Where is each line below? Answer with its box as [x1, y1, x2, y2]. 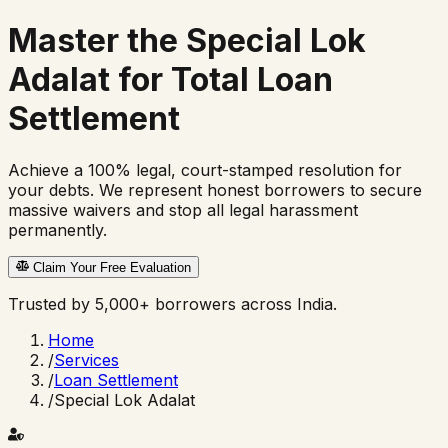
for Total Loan [110, 60, 333, 100]
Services [54, 350, 119, 371]
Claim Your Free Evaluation [29, 260, 192, 276]
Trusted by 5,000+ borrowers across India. [8, 294, 337, 315]
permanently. [8, 219, 107, 240]
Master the [8, 21, 186, 61]
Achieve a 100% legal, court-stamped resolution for [8, 159, 402, 180]
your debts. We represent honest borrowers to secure [8, 179, 422, 200]
